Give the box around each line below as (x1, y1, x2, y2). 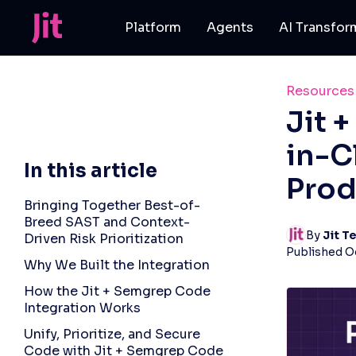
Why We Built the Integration (24, 257, 210, 273)
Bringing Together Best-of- (24, 197, 200, 214)
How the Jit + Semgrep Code (24, 283, 211, 300)
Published (286, 245, 345, 259)
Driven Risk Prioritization (24, 230, 184, 247)
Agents (207, 19, 254, 36)
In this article (24, 159, 157, 183)
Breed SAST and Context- (24, 214, 190, 230)
